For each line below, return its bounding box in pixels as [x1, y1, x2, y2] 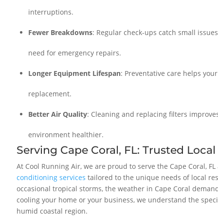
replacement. [28, 89, 72, 98]
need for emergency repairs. [28, 48, 122, 57]
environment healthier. [28, 129, 104, 139]
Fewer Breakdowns [28, 27, 93, 37]
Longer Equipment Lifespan [28, 68, 121, 78]
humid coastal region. [17, 206, 88, 216]
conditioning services [17, 172, 86, 182]
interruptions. [28, 7, 74, 17]
